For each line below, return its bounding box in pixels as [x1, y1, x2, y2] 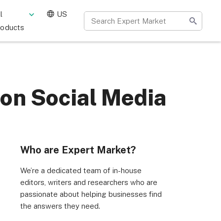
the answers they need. [20, 202, 100, 210]
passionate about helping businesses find [20, 190, 162, 198]
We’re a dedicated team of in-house [20, 166, 142, 175]
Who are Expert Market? [20, 144, 136, 156]
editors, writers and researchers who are [20, 178, 157, 186]
